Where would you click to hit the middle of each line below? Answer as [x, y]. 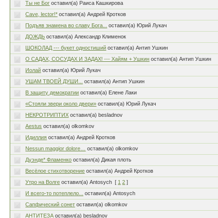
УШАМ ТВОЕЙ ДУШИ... [54, 81]
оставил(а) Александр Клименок [86, 36]
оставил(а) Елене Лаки [109, 92]
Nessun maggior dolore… [56, 148]
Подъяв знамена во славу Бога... [66, 25]
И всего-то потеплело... [54, 193]
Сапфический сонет [50, 204]
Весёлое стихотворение [55, 171]
